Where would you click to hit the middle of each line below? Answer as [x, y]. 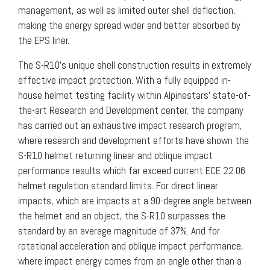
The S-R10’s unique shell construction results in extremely [135, 65]
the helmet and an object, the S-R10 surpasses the [122, 216]
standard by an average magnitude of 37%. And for [119, 231]
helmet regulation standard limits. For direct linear [118, 186]
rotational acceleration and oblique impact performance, [131, 246]
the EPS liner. [44, 41]
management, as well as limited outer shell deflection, [127, 11]
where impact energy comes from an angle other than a [130, 261]
